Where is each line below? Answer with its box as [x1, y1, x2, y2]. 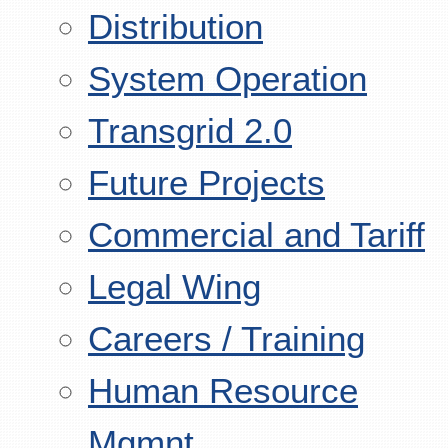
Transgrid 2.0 [88, 111, 292, 150]
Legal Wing [88, 267, 261, 306]
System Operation [88, 59, 367, 98]
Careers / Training [88, 319, 365, 358]
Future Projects [88, 163, 325, 202]
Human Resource [88, 371, 358, 410]
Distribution [88, 7, 263, 46]
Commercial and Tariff [88, 215, 425, 254]
